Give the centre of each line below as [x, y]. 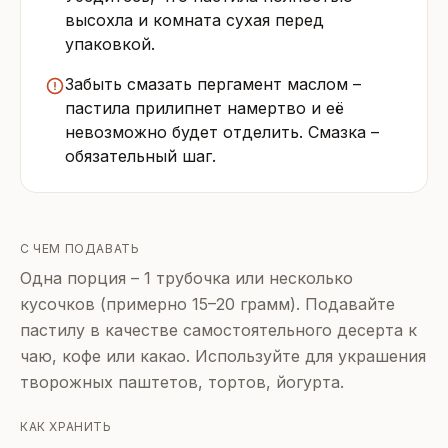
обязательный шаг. [140, 155]
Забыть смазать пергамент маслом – [213, 83]
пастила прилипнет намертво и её [204, 107]
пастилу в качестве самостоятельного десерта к [218, 329]
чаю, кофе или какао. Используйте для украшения [223, 355]
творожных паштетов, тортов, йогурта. [182, 381]
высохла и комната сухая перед [194, 19]
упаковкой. [110, 43]
